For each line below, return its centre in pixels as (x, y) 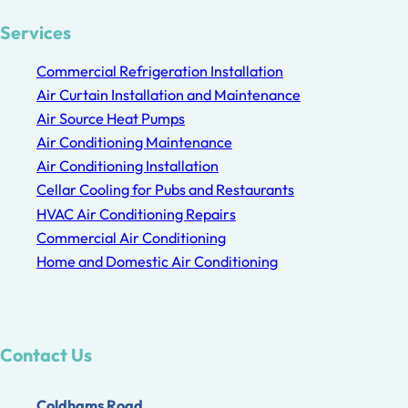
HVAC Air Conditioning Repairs (136, 214)
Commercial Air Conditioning (131, 237)
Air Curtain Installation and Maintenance (168, 94)
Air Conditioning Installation (127, 166)
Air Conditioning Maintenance (134, 143)
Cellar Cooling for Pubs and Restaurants (165, 190)
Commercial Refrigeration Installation (160, 71)
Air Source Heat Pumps (111, 118)
